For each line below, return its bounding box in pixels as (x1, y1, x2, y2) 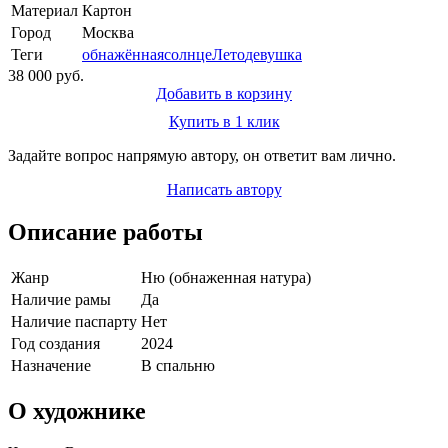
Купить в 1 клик (168, 112, 280, 130)
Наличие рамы (11, 290, 111, 308)
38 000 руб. (8, 66, 84, 84)
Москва (82, 23, 134, 41)
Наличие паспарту (11, 312, 137, 330)
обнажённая (82, 45, 164, 63)
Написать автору (166, 180, 282, 198)
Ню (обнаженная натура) (141, 268, 311, 286)
